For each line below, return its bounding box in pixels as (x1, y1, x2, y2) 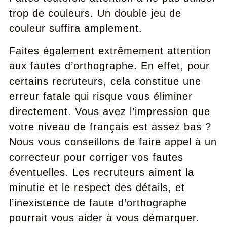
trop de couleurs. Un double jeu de (9, 8, 181, 19)
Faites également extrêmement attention (9, 45, 211, 56)
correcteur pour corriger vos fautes (9, 152, 183, 163)
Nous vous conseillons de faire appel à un (9, 136, 217, 147)
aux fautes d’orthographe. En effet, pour (9, 60, 210, 71)
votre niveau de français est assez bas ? (9, 121, 211, 132)
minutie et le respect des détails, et (9, 182, 185, 193)
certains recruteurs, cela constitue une (9, 75, 201, 87)
